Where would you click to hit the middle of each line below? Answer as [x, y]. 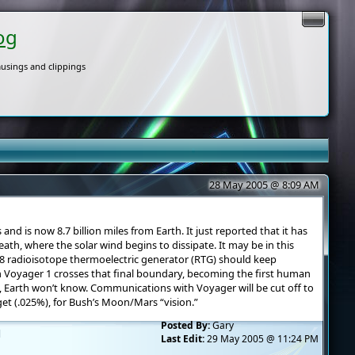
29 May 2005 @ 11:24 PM [261, 339]
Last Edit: [183, 339]
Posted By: [185, 325]
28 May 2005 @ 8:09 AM [264, 185]
